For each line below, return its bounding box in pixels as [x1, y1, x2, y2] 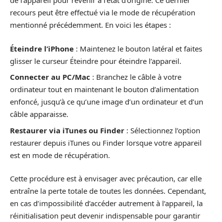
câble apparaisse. [10, 109, 68, 119]
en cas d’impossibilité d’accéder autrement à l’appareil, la [10, 198, 203, 208]
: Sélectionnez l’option [124, 125, 200, 135]
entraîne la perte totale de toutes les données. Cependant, [10, 186, 206, 196]
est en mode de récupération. [10, 150, 110, 160]
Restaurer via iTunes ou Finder [10, 125, 124, 135]
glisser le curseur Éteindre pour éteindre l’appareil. [10, 55, 181, 66]
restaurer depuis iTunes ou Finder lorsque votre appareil [10, 137, 202, 148]
